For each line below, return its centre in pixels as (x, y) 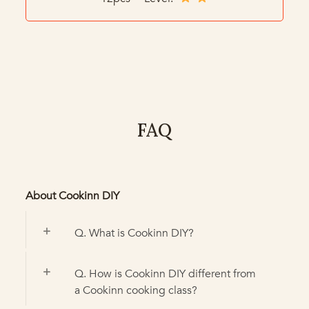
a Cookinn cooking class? (136, 290)
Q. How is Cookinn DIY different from (165, 273)
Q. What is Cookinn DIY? (134, 233)
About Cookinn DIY (72, 196)
